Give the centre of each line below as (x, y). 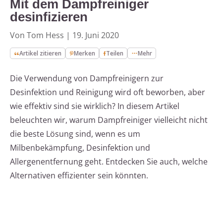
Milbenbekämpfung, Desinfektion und (80, 148)
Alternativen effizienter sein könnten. (79, 176)
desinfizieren (49, 17)
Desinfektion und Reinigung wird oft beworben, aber (108, 92)
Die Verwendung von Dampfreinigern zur (87, 79)
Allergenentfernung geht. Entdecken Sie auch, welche (109, 162)
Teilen (115, 54)
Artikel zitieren (41, 54)
